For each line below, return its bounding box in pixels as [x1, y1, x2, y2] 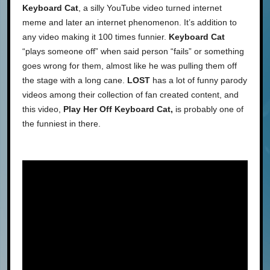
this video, [22, 104, 63, 115]
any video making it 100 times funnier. [22, 32, 169, 42]
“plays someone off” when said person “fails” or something [22, 46, 244, 57]
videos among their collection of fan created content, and [22, 90, 239, 100]
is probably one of [175, 104, 243, 115]
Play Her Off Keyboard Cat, [63, 104, 175, 115]
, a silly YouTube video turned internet [78, 3, 222, 13]
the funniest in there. [22, 119, 101, 129]
